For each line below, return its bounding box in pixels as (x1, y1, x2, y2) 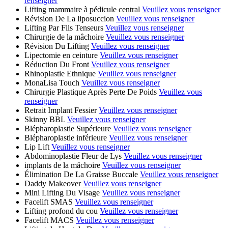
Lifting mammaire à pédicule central (24, 5, 140, 14)
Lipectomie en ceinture (24, 50, 98, 60)
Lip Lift (24, 142, 49, 151)
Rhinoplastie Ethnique (24, 69, 96, 78)
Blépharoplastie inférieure (24, 133, 107, 142)
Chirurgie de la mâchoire (24, 32, 104, 41)
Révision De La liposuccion (24, 14, 114, 23)
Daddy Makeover (24, 179, 81, 188)
